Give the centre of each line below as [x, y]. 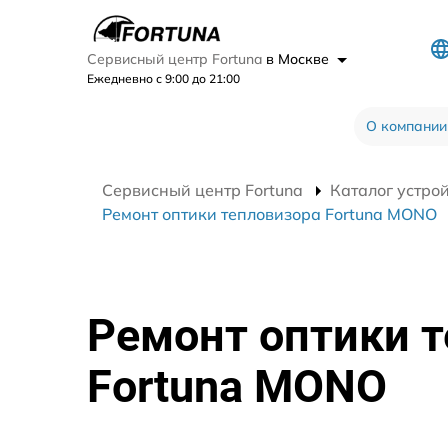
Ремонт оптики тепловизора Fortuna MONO [269, 214]
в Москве [299, 59]
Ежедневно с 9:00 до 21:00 [163, 78]
